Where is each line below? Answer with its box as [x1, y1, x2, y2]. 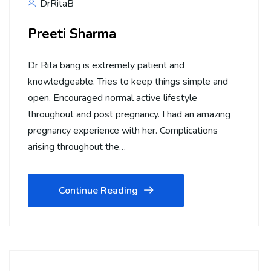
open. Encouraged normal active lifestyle [28, 91, 197, 105]
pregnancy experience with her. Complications [28, 124, 218, 138]
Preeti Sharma [28, 24, 116, 44]
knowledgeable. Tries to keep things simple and [28, 75, 228, 89]
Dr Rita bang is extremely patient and [28, 59, 184, 73]
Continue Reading [59, 184, 138, 198]
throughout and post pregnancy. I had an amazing [28, 108, 230, 122]
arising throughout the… [28, 140, 126, 154]
